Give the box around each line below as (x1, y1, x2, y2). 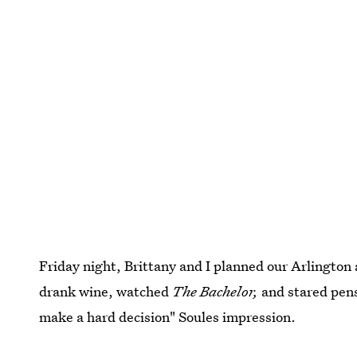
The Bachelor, (172, 281, 262, 300)
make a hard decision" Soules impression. (39, 307, 296, 326)
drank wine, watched (39, 281, 173, 300)
